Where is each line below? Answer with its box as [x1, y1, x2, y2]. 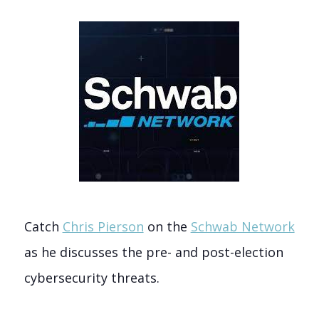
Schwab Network [190, 218, 295, 235]
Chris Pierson [62, 218, 144, 235]
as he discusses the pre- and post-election [23, 244, 283, 261]
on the [143, 218, 191, 235]
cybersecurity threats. [23, 269, 159, 286]
